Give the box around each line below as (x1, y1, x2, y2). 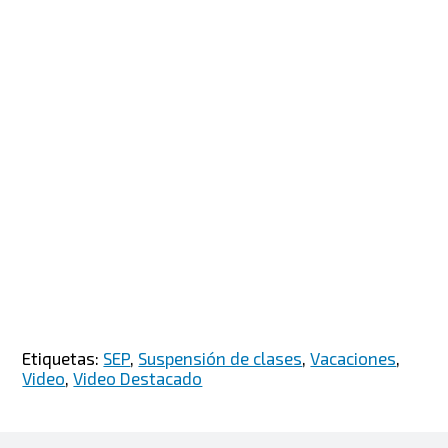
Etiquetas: (22, 347, 104, 368)
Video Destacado (73, 367, 203, 388)
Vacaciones (310, 347, 397, 368)
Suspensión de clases (138, 347, 303, 368)
